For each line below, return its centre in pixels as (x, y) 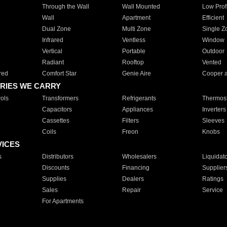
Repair (131, 190)
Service (212, 190)
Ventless (134, 40)
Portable (134, 51)
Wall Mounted (141, 7)
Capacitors (57, 109)
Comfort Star (59, 73)
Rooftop (133, 62)
